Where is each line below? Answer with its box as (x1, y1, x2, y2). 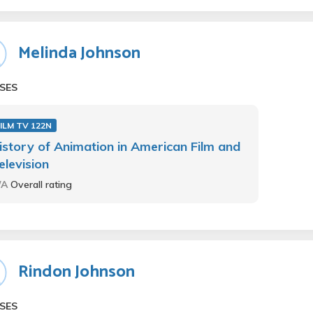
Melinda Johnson (18, 40, 140, 67)
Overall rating (10, 178, 72, 191)
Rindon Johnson (18, 259, 135, 286)
